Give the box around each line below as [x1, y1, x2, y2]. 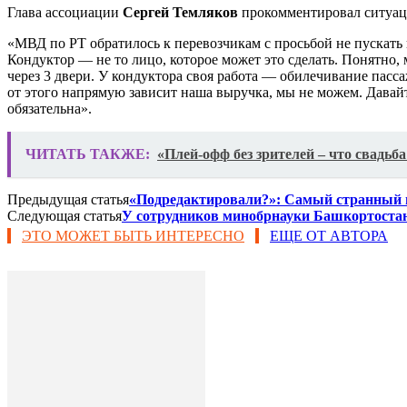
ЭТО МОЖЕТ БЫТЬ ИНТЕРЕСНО [22, 227, 244, 243]
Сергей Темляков [123, 4, 242, 20]
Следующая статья [7, 207, 122, 223]
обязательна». [7, 100, 92, 116]
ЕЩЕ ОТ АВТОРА [270, 227, 388, 243]
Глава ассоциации [7, 4, 123, 20]
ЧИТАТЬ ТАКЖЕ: [25, 145, 150, 162]
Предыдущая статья [7, 191, 129, 207]
